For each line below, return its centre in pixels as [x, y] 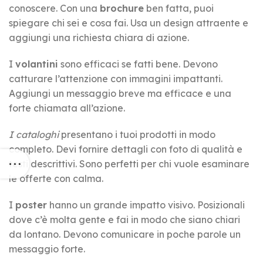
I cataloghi [34, 134]
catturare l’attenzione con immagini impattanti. [116, 78]
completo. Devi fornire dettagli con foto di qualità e [126, 149]
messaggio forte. [47, 249]
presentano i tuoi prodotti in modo [137, 134]
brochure [122, 8]
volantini [37, 64]
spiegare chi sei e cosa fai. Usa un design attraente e [129, 23]
